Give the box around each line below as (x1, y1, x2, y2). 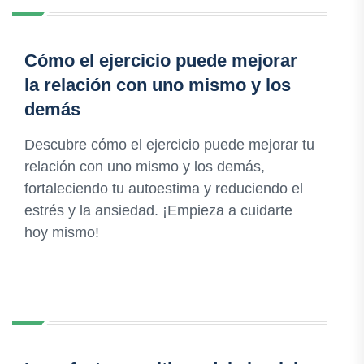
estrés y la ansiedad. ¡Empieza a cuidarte (24, 202, 292, 219)
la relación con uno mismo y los (24, 75, 291, 96)
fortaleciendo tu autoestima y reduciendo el (24, 180, 303, 197)
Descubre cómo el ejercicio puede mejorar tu (24, 136, 314, 154)
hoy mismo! (24, 224, 99, 241)
